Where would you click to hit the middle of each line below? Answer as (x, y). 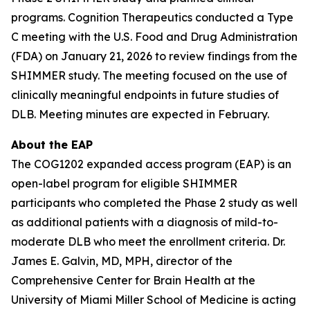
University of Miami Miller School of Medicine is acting (154, 300)
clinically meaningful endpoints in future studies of (145, 95)
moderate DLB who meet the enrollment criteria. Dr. (148, 241)
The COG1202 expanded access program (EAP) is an (151, 164)
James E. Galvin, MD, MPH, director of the (122, 261)
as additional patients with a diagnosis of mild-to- (145, 222)
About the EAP (52, 145)
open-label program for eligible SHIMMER (124, 183)
